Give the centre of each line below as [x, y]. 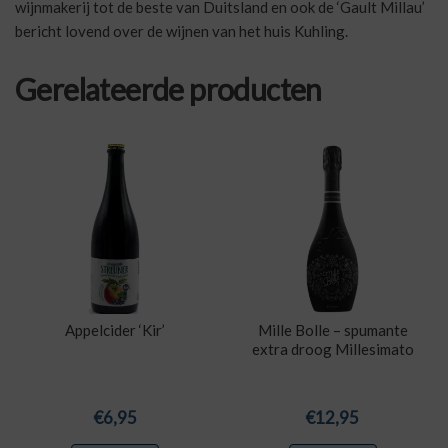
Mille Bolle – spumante [332, 330]
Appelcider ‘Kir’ [115, 330]
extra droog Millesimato [332, 349]
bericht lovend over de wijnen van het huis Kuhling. [181, 30]
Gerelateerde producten [168, 88]
